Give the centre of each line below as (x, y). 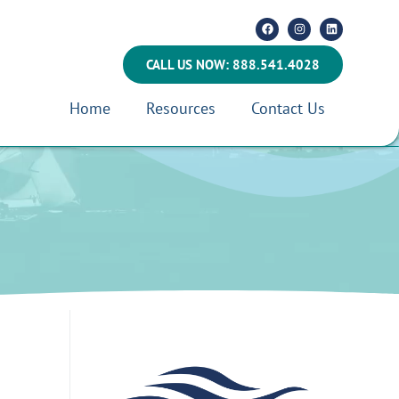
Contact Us (289, 108)
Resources (181, 108)
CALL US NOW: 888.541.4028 (233, 64)
